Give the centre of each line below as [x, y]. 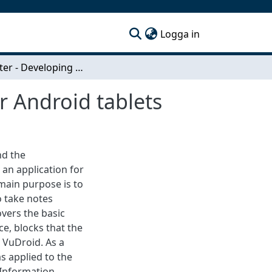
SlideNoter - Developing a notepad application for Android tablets [79, 67]
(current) [219, 33]
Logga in [180, 34]
